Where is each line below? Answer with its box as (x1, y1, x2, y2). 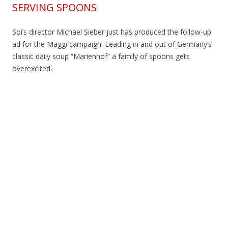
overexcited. (12, 64, 52, 74)
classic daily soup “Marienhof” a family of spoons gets (12, 51, 190, 62)
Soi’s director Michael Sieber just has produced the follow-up (12, 27, 211, 37)
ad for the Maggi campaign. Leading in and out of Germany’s (12, 39, 212, 49)
